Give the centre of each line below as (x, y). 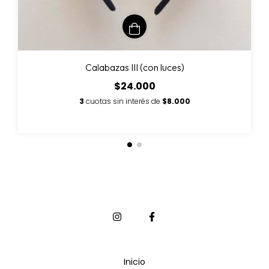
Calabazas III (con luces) (134, 67)
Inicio (134, 261)
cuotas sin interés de (124, 101)
